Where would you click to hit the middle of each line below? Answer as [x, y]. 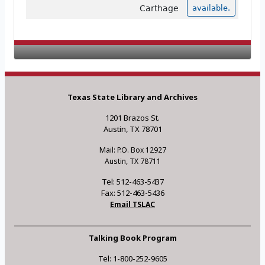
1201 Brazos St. [132, 118]
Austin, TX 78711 [132, 161]
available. [211, 8]
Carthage [159, 9]
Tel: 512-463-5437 [132, 182]
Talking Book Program [132, 238]
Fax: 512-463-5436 [132, 193]
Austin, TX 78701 [132, 129]
